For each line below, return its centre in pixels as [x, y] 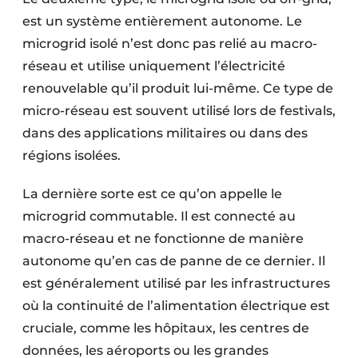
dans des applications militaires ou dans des [165, 133]
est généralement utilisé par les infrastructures [176, 283]
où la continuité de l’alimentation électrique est [176, 306]
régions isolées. [73, 155]
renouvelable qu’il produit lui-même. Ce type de [178, 88]
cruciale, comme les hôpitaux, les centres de [166, 328]
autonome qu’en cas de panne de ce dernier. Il [174, 261]
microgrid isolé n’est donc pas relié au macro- [170, 44]
